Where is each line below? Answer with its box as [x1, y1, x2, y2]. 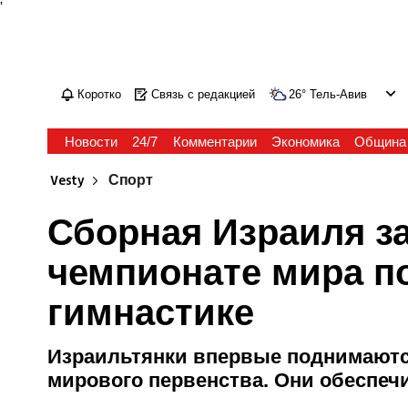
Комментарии [172, 134, 257, 149]
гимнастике [47, 292, 255, 332]
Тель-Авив [310, 87, 368, 101]
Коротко [77, 87, 122, 101]
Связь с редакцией [151, 87, 256, 101]
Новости [65, 134, 118, 149]
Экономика [270, 134, 340, 149]
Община [353, 134, 406, 149]
